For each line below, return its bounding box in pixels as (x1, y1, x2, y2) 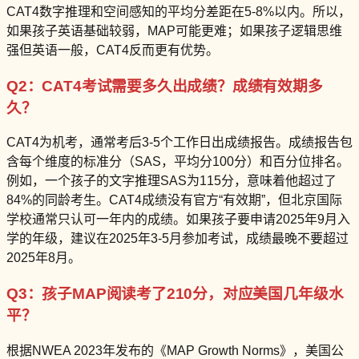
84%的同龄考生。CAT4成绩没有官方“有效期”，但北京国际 (6, 193, 342, 208)
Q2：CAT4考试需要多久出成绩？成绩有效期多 (6, 77, 323, 95)
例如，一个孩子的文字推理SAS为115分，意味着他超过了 (6, 174, 337, 188)
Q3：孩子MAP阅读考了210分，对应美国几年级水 (6, 285, 344, 303)
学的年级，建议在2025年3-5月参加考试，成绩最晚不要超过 (6, 232, 349, 246)
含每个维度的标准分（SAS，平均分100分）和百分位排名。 (6, 155, 349, 169)
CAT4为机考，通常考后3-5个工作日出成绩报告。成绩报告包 (6, 135, 353, 150)
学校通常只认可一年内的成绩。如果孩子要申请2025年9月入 (6, 212, 350, 227)
